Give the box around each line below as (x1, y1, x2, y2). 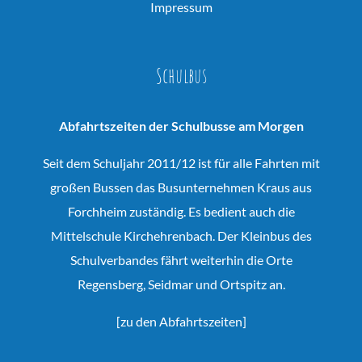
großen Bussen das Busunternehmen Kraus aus (50, 179, 312, 195)
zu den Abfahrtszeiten (120, 314, 242, 329)
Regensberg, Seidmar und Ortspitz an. (77, 276, 285, 292)
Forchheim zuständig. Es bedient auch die (67, 204, 295, 219)
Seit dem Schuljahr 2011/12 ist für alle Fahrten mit (42, 155, 320, 170)
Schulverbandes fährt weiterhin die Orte (69, 252, 293, 267)
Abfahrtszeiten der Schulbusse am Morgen (58, 118, 304, 133)
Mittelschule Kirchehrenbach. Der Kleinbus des (50, 228, 312, 243)
